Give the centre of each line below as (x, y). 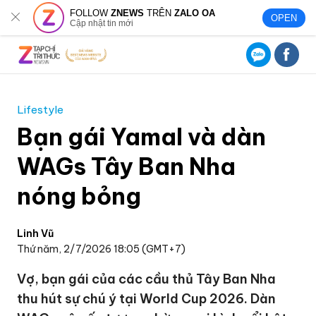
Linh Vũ (36, 233)
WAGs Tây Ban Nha (127, 166)
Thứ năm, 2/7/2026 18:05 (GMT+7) (102, 249)
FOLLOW (91, 13)
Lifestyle (41, 110)
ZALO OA (195, 13)
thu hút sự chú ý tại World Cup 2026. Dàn (147, 299)
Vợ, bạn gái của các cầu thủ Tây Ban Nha (147, 279)
